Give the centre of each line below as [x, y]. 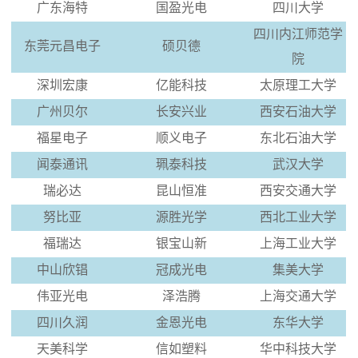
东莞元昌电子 [62, 46]
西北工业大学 [298, 217]
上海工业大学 [298, 243]
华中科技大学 [298, 348]
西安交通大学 [298, 190]
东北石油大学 [298, 137]
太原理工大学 [298, 85]
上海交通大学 [298, 296]
